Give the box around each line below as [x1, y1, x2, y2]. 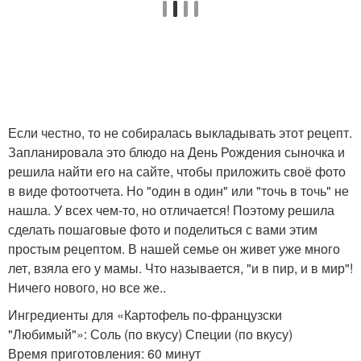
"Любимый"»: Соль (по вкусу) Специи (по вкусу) [8, 325, 293, 344]
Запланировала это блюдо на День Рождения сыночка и [8, 143, 345, 162]
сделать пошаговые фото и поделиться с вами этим [8, 220, 317, 239]
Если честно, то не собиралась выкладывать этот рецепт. [8, 123, 352, 143]
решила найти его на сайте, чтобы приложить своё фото [8, 162, 346, 181]
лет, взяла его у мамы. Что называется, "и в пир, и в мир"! [8, 259, 353, 278]
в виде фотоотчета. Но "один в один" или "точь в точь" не [8, 181, 349, 201]
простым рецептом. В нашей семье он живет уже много [8, 239, 340, 259]
